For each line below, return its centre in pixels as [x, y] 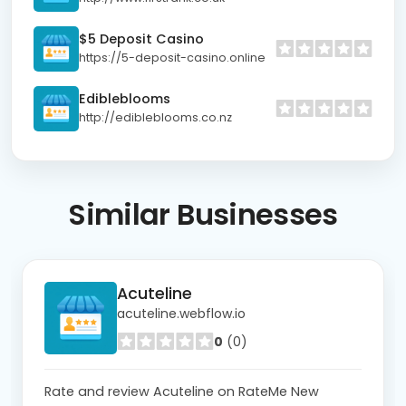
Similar [119, 214]
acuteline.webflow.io [181, 314]
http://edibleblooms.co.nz [155, 118]
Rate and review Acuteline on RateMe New [182, 391]
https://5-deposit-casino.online [172, 58]
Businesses [254, 214]
